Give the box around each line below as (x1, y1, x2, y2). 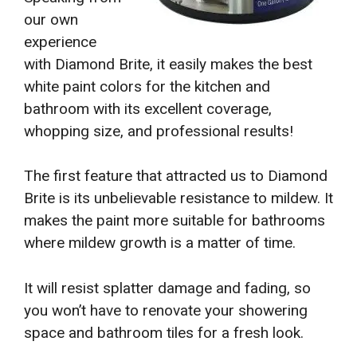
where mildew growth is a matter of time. (24, 233, 296, 253)
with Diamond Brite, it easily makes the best (24, 54, 312, 73)
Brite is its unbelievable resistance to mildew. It (24, 189, 333, 208)
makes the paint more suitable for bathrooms (24, 211, 325, 230)
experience (24, 32, 96, 51)
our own (24, 10, 78, 29)
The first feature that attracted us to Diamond (24, 167, 328, 186)
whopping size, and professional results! (24, 121, 293, 140)
